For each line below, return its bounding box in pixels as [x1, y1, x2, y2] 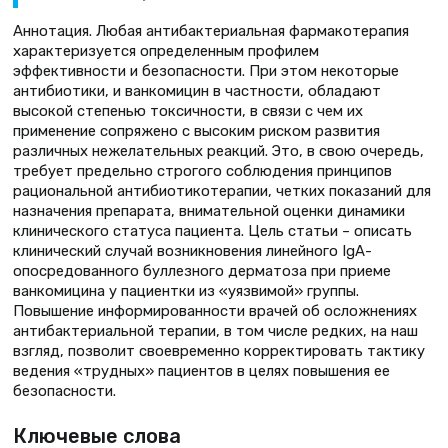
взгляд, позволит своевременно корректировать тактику [13, 341, 425, 360]
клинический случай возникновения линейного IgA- [13, 241, 372, 260]
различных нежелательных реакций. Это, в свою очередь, [13, 141, 424, 160]
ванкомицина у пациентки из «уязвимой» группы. [13, 281, 359, 300]
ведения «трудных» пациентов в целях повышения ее [13, 361, 390, 380]
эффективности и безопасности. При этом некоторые [13, 61, 399, 80]
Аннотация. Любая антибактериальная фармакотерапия [13, 21, 409, 40]
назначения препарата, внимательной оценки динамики [13, 201, 405, 220]
